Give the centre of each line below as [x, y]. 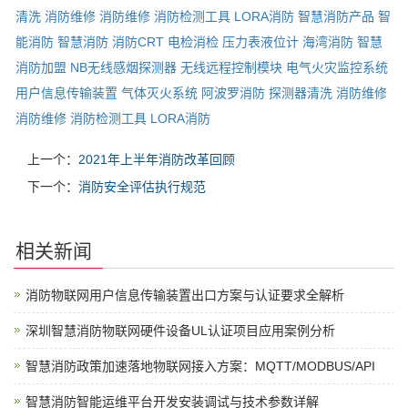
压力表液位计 [260, 42]
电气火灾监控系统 [337, 68]
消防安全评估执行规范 [142, 187]
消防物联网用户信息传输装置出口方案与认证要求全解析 [185, 296]
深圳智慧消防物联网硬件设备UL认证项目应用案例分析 [180, 331]
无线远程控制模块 [231, 68]
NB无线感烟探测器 [123, 68]
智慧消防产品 [336, 17]
